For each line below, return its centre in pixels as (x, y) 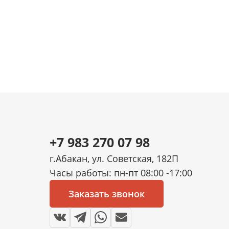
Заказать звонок (107, 194)
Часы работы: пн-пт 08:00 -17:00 (121, 173)
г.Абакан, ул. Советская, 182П (114, 158)
